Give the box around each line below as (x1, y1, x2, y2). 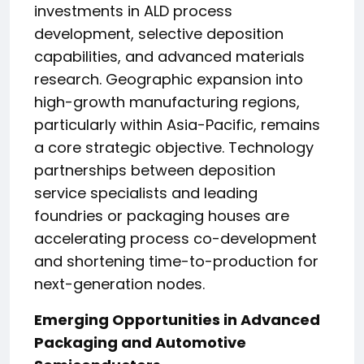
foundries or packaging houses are (34, 206, 289, 226)
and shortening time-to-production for (34, 251, 318, 271)
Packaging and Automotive (34, 332, 246, 353)
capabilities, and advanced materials (34, 46, 305, 67)
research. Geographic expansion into (34, 69, 303, 89)
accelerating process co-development (34, 228, 317, 249)
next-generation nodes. (34, 274, 205, 294)
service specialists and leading (34, 183, 258, 203)
